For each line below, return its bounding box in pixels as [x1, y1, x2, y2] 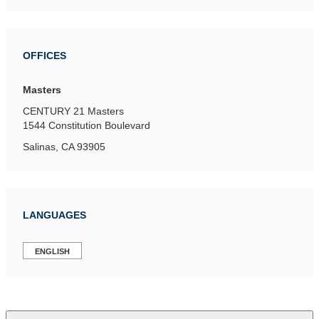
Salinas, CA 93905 [23, 141, 105, 152]
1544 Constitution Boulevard [23, 120, 150, 131]
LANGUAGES [23, 209, 86, 221]
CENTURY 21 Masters [23, 105, 124, 117]
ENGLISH [35, 247, 70, 256]
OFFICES [23, 50, 66, 61]
